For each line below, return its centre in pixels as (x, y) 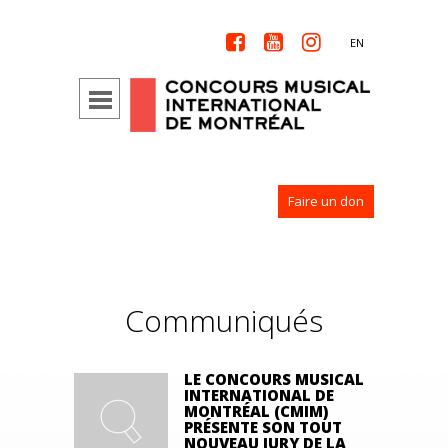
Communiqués (224, 320)
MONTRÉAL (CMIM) (256, 411)
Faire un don (326, 201)
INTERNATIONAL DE (259, 395)
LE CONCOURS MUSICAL (274, 379)
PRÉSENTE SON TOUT (263, 427)
